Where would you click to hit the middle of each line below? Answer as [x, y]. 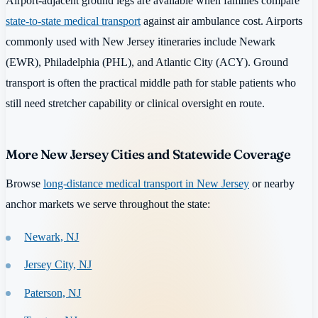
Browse [24, 184]
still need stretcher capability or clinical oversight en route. [135, 103]
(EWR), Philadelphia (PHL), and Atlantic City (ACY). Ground [147, 62]
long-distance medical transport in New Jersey [146, 184]
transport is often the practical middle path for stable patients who [151, 82]
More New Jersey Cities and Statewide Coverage [148, 154]
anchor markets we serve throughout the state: [108, 204]
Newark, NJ [52, 236]
